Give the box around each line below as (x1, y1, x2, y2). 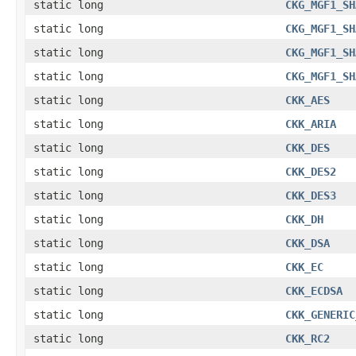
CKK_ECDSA (285, 284, 342, 297)
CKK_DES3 (285, 188, 336, 202)
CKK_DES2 (285, 164, 336, 178)
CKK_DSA (285, 236, 330, 250)
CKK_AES (285, 93, 330, 106)
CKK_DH (285, 212, 323, 226)
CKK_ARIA (285, 117, 336, 130)
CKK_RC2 (285, 331, 330, 345)
